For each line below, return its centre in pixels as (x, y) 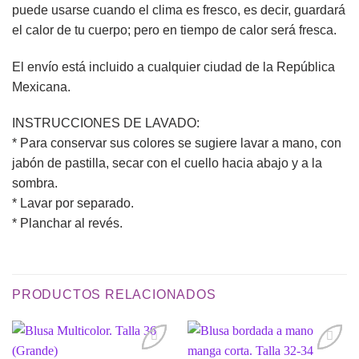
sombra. (35, 184)
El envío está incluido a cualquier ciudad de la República (173, 67)
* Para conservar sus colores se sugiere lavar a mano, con (177, 143)
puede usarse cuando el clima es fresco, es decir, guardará (179, 10)
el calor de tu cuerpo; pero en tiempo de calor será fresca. (174, 30)
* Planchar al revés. (67, 224)
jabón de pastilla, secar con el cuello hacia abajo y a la (167, 163)
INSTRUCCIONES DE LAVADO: (106, 123)
